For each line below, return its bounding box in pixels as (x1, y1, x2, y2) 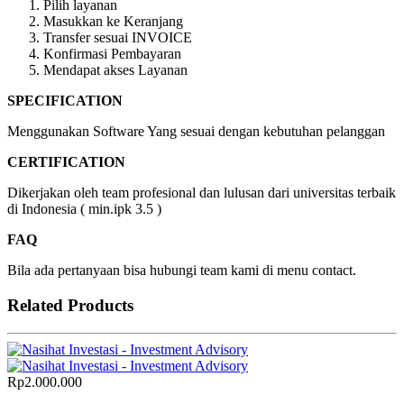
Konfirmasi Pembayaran (43, 46, 188, 62)
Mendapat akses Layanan (43, 62, 188, 78)
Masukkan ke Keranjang (43, 14, 187, 30)
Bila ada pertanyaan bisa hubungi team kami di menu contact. (7, 262, 356, 279)
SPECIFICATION (7, 93, 123, 109)
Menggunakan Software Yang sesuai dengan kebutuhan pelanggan (7, 124, 389, 140)
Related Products (7, 296, 133, 315)
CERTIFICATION (7, 154, 125, 170)
